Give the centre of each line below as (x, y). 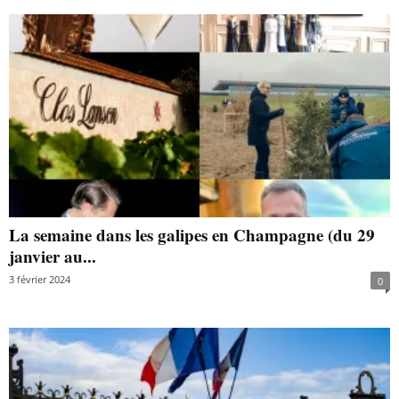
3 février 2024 (40, 280)
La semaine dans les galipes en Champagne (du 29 (192, 235)
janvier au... (53, 256)
